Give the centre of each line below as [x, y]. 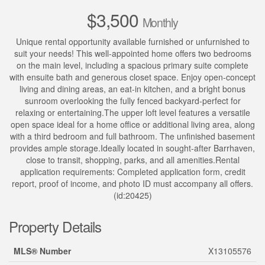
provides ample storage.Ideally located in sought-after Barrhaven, [132, 148]
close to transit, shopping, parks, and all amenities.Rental [132, 160]
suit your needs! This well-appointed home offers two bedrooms [132, 54]
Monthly [160, 23]
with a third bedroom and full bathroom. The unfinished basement [132, 136]
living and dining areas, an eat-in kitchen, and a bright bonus [132, 89]
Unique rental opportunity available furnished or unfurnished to [132, 42]
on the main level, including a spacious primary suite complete [132, 65]
